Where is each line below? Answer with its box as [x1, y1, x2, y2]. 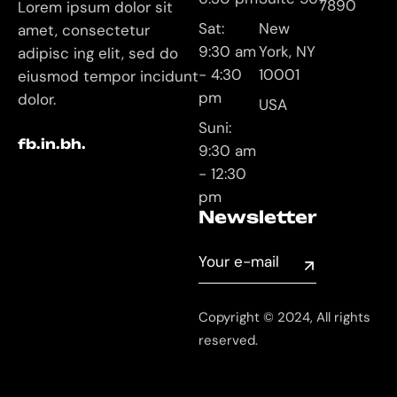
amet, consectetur [18, 20, 150, 41]
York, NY [259, 42, 315, 62]
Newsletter [198, 206, 317, 229]
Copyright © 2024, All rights [198, 308, 370, 327]
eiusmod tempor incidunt [18, 66, 198, 87]
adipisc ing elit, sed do [18, 43, 178, 64]
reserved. [198, 331, 258, 350]
